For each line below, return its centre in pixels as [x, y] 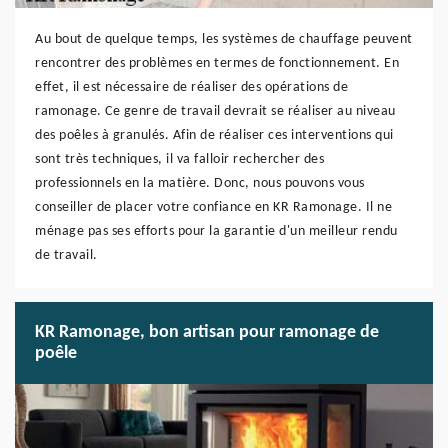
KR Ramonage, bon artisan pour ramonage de [207, 332]
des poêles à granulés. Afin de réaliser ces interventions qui [214, 135]
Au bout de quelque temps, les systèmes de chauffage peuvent [224, 39]
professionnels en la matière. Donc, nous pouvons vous [200, 183]
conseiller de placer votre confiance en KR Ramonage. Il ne [213, 207]
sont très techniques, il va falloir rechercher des [179, 159]
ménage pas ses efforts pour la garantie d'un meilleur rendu [216, 231]
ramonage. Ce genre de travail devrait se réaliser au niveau [215, 111]
